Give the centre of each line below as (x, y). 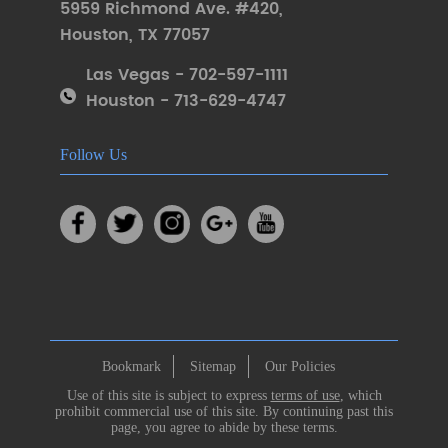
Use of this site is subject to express (168, 395)
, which (360, 395)
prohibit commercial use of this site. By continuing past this (224, 411)
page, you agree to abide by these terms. (224, 427)
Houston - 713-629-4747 (186, 101)
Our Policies (299, 366)
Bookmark (131, 366)
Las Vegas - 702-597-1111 (187, 75)
